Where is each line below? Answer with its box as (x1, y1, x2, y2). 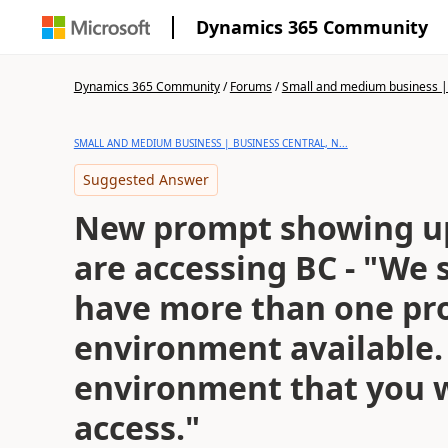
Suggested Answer (82, 170, 209, 189)
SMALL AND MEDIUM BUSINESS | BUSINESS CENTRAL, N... (73, 136, 348, 150)
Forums (229, 78, 272, 95)
